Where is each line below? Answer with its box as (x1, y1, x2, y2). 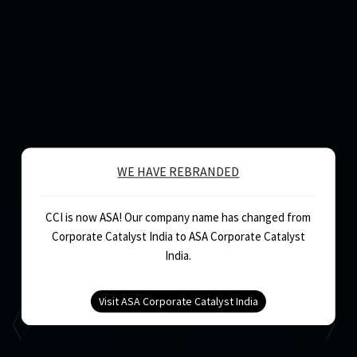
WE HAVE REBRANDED (117, 163, 240, 180)
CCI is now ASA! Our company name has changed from (45, 210, 312, 226)
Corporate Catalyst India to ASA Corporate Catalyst (51, 229, 305, 245)
